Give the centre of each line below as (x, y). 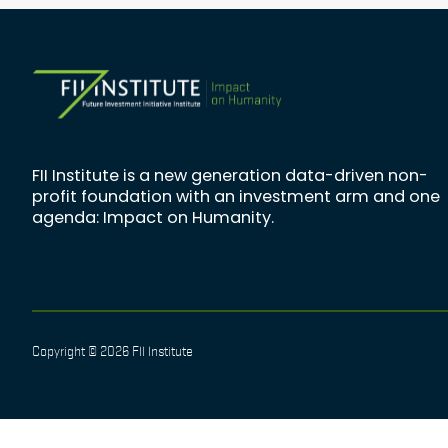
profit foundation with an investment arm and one (236, 197)
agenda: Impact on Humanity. (153, 218)
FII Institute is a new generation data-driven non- (230, 176)
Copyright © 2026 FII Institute (112, 351)
